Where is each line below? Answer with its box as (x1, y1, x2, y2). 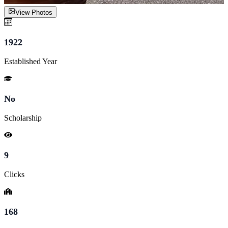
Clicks (4, 169, 24, 179)
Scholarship (4, 113, 42, 122)
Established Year (4, 56, 57, 66)
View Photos (15, 8, 52, 16)
